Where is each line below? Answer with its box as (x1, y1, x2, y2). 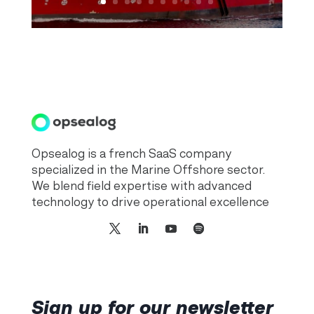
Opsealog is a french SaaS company (31, 146, 231, 161)
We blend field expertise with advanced (31, 179, 252, 193)
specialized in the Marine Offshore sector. (31, 163, 266, 177)
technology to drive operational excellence (31, 195, 269, 210)
